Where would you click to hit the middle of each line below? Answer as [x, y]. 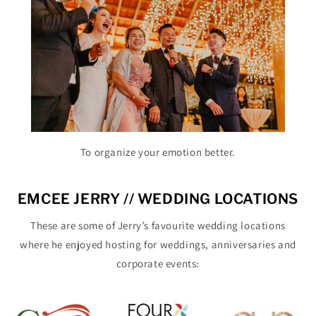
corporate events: [158, 264]
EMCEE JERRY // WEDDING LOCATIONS [158, 199]
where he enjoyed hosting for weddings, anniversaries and [158, 245]
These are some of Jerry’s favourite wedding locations [158, 226]
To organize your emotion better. [158, 152]
